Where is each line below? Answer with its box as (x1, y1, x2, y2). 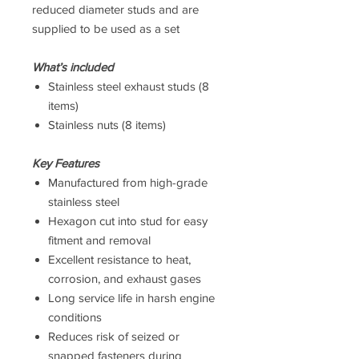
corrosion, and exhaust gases (48, 272, 201, 286)
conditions (48, 310, 102, 325)
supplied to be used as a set (32, 22, 179, 36)
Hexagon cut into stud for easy (48, 214, 208, 228)
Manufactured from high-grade (48, 175, 208, 190)
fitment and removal (48, 233, 151, 248)
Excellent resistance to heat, (48, 252, 191, 267)
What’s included (32, 60, 114, 75)
